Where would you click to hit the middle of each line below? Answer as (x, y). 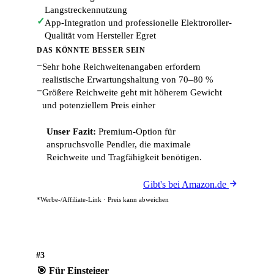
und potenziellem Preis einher (99, 105)
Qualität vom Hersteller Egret (100, 35)
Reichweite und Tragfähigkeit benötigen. (124, 157)
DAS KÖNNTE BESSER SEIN (91, 50)
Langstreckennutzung (86, 10)
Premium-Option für (136, 131)
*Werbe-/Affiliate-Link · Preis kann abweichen (103, 199)
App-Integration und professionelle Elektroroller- (138, 23)
